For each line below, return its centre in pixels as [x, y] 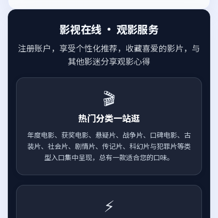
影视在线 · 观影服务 [109, 28]
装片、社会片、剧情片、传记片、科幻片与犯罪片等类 [109, 146]
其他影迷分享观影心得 [109, 61]
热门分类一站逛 [109, 118]
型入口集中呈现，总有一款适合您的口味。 [109, 157]
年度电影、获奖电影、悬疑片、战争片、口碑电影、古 [109, 135]
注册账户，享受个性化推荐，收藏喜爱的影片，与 [109, 48]
